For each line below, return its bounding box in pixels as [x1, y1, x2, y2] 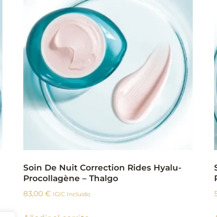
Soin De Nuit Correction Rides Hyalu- [23, 163, 182, 173]
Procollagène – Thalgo [23, 173, 118, 184]
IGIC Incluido [52, 190, 91, 198]
